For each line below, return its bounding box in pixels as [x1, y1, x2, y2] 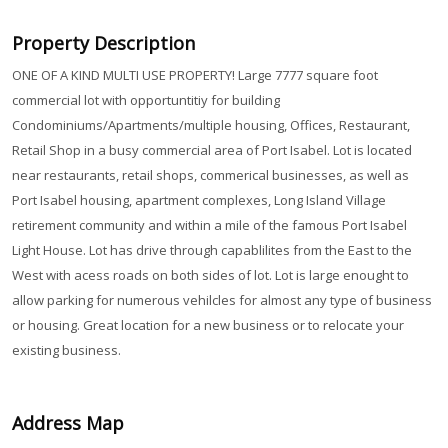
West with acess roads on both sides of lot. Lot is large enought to [11, 266, 409, 285]
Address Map [11, 411, 124, 436]
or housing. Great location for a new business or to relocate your [11, 316, 404, 335]
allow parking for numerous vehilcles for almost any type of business [11, 291, 432, 310]
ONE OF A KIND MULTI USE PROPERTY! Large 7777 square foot [11, 66, 378, 85]
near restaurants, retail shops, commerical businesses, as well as [11, 166, 409, 185]
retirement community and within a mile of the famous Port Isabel [11, 216, 407, 235]
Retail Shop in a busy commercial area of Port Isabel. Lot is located [11, 141, 412, 160]
